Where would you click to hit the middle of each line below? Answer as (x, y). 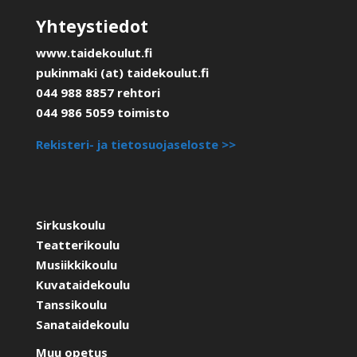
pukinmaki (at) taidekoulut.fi (122, 73)
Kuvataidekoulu (82, 285)
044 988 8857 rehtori (98, 93)
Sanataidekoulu (82, 325)
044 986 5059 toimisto (102, 113)
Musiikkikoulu (76, 265)
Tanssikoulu (71, 305)
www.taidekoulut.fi (94, 53)
